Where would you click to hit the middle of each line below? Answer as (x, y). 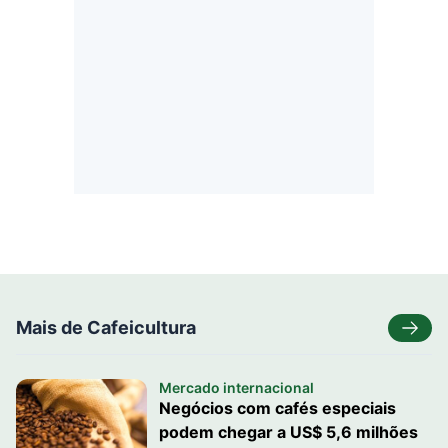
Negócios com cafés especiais (277, 408)
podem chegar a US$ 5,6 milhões (288, 432)
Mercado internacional (236, 387)
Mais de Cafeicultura (106, 327)
